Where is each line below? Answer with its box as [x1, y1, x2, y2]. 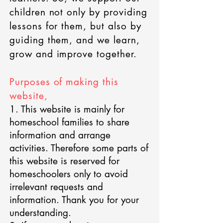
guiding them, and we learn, [9, 34, 140, 46]
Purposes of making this [9, 76, 118, 88]
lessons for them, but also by [9, 20, 141, 32]
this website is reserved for [9, 155, 119, 167]
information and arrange [9, 129, 111, 141]
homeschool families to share [9, 116, 129, 128]
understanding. [9, 207, 71, 219]
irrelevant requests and [9, 181, 103, 193]
